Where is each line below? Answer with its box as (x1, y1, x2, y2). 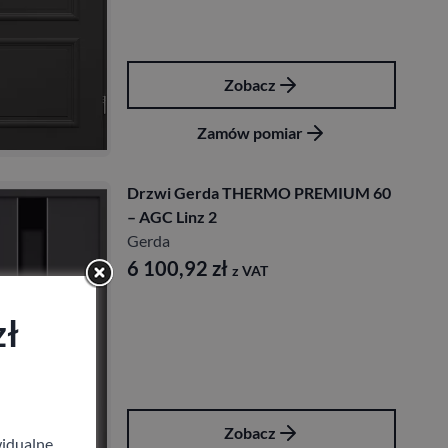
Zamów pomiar (196, 123, 303, 143)
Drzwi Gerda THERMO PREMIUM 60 (127, 183, 391, 203)
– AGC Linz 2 (127, 207, 217, 227)
